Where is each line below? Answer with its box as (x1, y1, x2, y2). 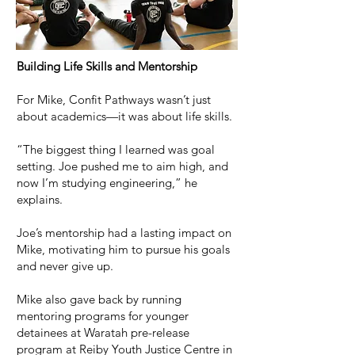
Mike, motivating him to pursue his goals (17, 242, 230, 257)
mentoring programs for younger (17, 308, 189, 323)
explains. (17, 192, 63, 207)
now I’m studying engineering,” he (17, 175, 197, 190)
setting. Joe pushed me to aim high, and (17, 158, 228, 174)
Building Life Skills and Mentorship (17, 59, 197, 74)
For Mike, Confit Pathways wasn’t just (17, 92, 211, 107)
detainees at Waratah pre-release (17, 325, 189, 340)
